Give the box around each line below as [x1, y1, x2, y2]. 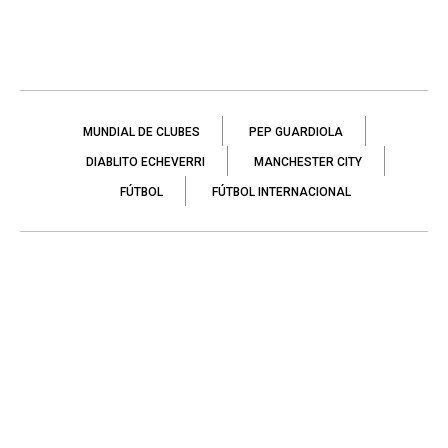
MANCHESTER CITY [253, 154, 362, 169]
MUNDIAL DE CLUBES [82, 124, 200, 139]
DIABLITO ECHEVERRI [85, 154, 205, 169]
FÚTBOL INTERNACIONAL [211, 184, 351, 199]
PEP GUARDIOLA [248, 124, 343, 139]
